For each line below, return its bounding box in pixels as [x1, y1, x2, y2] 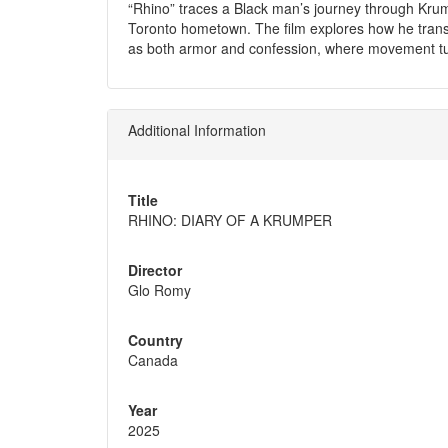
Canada [128, 349, 178, 370]
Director [128, 259, 182, 280]
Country [128, 329, 183, 350]
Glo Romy [128, 279, 191, 300]
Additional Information [128, 119, 266, 140]
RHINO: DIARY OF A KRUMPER [128, 209, 332, 230]
